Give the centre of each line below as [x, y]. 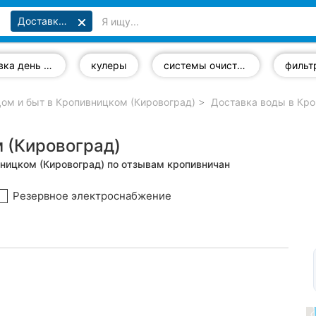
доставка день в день [48, 65]
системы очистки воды [241, 65]
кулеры [109, 65]
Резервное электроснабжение [92, 196]
